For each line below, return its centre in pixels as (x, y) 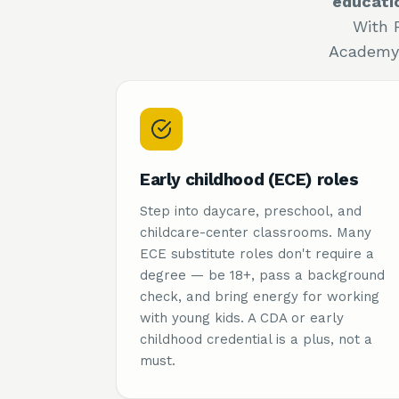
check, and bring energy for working (260, 297)
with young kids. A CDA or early (242, 318)
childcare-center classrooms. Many (256, 232)
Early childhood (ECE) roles (249, 179)
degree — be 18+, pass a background (262, 275)
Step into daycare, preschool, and (251, 211)
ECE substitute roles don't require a (257, 254)
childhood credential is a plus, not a (256, 339)
